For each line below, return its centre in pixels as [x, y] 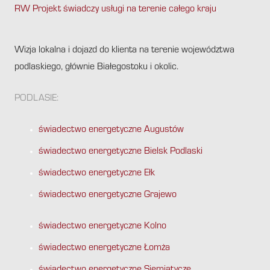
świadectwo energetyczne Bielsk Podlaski [121, 152]
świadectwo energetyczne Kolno [102, 227]
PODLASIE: [36, 99]
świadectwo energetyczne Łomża [104, 249]
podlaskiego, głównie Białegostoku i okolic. [96, 68]
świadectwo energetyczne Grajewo [108, 196]
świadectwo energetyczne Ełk [97, 174]
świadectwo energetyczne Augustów [111, 130]
